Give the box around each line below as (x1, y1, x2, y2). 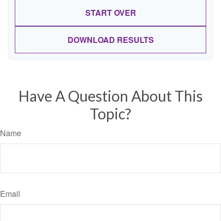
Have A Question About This (18, 87, 203, 105)
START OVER (85, 7, 136, 18)
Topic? (90, 105, 131, 122)
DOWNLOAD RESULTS (67, 34, 154, 45)
